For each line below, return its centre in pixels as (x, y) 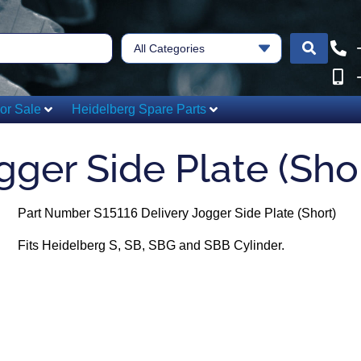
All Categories (169, 48)
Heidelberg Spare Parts (139, 109)
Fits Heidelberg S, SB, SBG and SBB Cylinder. (151, 245)
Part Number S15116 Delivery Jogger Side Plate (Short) (176, 213)
